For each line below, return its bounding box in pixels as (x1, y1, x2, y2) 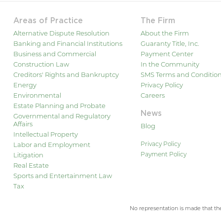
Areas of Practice (13, 17, 83, 25)
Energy (13, 80, 37, 89)
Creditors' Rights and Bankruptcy (13, 70, 119, 78)
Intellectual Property (13, 130, 78, 138)
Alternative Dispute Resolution (13, 29, 110, 37)
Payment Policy (140, 150, 186, 158)
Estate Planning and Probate (13, 101, 106, 110)
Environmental (13, 91, 61, 99)
